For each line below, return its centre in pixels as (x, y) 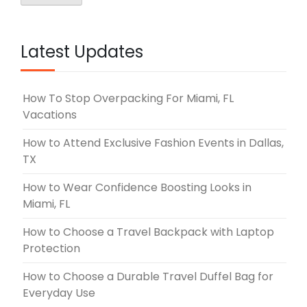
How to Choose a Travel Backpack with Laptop (148, 232)
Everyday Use (59, 293)
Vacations (50, 114)
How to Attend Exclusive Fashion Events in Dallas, (153, 143)
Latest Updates (82, 51)
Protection (51, 248)
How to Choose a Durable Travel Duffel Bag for (148, 276)
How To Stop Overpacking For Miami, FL (128, 98)
